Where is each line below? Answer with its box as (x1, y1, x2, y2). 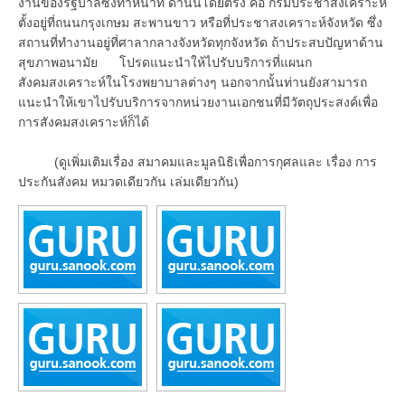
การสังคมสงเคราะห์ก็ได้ (18, 114, 149, 129)
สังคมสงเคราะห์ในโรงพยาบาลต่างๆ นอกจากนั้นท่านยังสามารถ (18, 74, 367, 89)
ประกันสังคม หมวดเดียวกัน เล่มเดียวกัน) (18, 174, 239, 189)
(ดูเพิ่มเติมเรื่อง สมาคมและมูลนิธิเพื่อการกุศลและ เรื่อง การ (18, 154, 377, 169)
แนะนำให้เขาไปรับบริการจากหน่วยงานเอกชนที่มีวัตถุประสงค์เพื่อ (18, 94, 378, 109)
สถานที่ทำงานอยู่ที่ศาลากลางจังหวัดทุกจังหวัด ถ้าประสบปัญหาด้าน (18, 34, 383, 50)
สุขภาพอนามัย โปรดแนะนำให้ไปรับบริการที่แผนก (18, 54, 312, 70)
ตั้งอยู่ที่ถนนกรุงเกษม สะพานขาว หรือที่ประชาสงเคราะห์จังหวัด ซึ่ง (18, 14, 382, 30)
